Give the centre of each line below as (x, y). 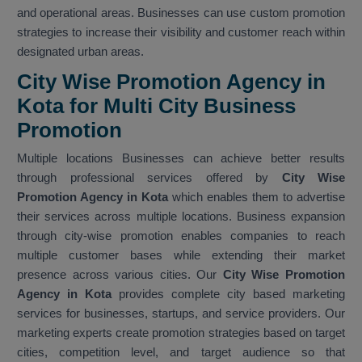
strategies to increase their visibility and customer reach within (181, 32)
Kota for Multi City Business (156, 106)
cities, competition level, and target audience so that (181, 352)
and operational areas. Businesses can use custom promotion (181, 13)
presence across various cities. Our (120, 275)
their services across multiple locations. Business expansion (181, 217)
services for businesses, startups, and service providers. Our (181, 314)
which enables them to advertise (259, 197)
